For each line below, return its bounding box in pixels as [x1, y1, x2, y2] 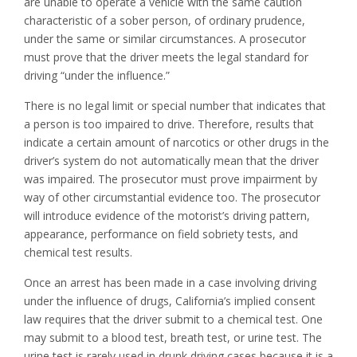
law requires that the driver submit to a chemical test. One [24, 312, 323, 328]
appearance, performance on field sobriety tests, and [24, 226, 298, 242]
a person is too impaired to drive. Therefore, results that [24, 116, 314, 132]
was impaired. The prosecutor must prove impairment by [24, 171, 317, 187]
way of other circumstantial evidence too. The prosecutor [24, 190, 320, 206]
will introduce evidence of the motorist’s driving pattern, [24, 208, 310, 224]
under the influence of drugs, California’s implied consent [24, 293, 316, 309]
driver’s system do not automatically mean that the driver [24, 153, 319, 169]
